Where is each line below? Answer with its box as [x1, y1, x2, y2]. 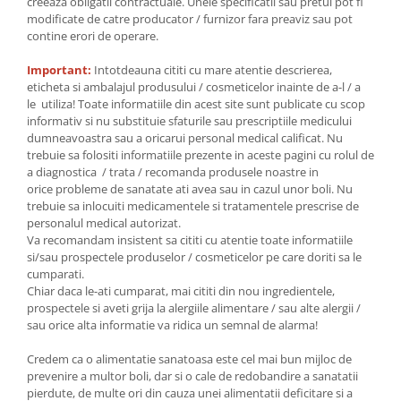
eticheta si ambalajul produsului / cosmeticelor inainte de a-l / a [27, 78, 361, 95]
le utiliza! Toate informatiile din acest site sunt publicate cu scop [27, 95, 365, 112]
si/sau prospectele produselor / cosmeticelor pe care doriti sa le [27, 248, 362, 265]
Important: [27, 61, 91, 78]
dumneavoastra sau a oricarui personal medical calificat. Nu [27, 129, 343, 146]
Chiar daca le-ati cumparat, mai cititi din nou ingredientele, [27, 282, 335, 299]
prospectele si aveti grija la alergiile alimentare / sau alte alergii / [27, 299, 361, 316]
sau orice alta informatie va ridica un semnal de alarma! [27, 316, 318, 333]
